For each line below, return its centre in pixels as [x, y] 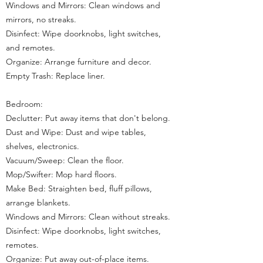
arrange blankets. [38, 203]
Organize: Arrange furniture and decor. [79, 62]
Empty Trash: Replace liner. [55, 76]
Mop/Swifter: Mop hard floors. [61, 174]
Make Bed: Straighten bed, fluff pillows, [79, 188]
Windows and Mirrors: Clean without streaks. [88, 217]
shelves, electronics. [43, 146]
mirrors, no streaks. [41, 19]
